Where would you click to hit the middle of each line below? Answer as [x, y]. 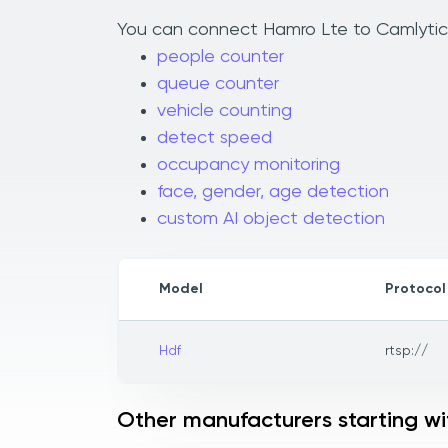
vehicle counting [224, 111]
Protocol [415, 289]
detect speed [214, 138]
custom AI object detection [271, 219]
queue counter [218, 84]
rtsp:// [406, 351]
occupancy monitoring [248, 165]
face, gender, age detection [273, 192]
